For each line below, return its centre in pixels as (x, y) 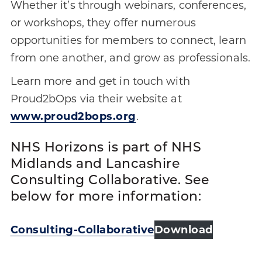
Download (183, 230)
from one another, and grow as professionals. (130, 58)
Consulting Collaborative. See (109, 181)
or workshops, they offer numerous (103, 23)
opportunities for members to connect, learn (128, 41)
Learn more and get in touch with (100, 82)
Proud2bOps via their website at (96, 99)
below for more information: (106, 198)
